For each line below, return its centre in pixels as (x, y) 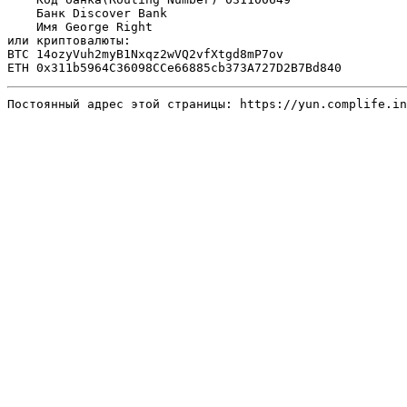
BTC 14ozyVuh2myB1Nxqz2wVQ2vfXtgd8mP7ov (145, 54)
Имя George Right (80, 27)
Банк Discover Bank (91, 13)
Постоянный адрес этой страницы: (124, 104)
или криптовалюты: (69, 40)
